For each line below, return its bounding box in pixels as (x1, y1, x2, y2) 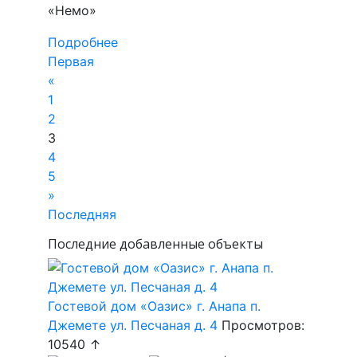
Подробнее (48, 34, 118, 51)
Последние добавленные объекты (48, 235, 263, 253)
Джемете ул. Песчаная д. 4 (48, 317, 218, 334)
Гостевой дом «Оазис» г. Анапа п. (48, 298, 261, 315)
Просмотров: (218, 317, 304, 334)
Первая (48, 53, 94, 70)
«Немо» (48, 2, 96, 19)
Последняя (48, 206, 116, 223)
